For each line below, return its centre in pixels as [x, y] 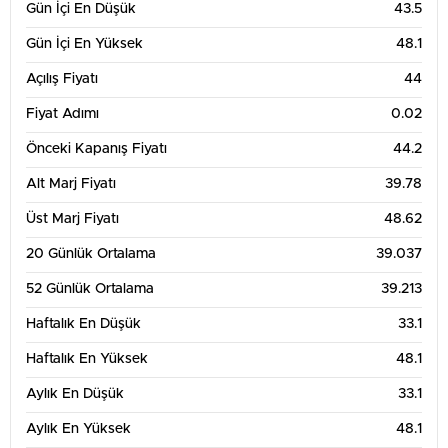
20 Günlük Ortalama [91, 254]
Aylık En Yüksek [78, 429]
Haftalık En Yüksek [87, 359]
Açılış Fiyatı [62, 79]
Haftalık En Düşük [83, 324]
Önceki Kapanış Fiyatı [96, 149]
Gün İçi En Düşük [81, 9]
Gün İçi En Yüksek [84, 44]
